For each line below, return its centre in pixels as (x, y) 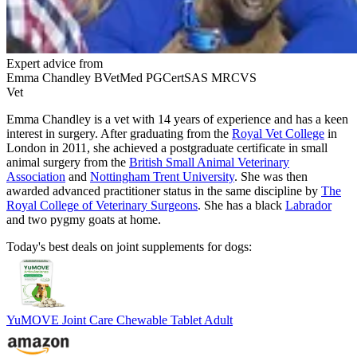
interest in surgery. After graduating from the (119, 133)
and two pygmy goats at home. (84, 219)
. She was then (271, 176)
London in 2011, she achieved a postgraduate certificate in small (167, 147)
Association (36, 176)
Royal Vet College (278, 133)
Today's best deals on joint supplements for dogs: (129, 246)
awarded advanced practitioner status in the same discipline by (164, 190)
